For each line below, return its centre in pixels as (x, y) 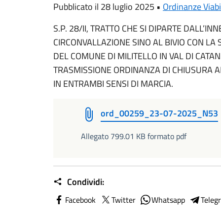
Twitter (124, 200)
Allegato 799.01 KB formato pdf (134, 136)
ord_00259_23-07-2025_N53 (159, 113)
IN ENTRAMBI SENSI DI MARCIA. (113, 84)
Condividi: (85, 182)
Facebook (80, 200)
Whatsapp (168, 200)
